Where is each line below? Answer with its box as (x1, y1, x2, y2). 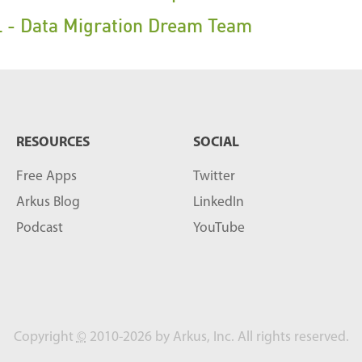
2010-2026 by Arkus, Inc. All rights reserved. (86, 330, 349, 344)
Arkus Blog (16, 196, 80, 209)
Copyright (13, 330, 77, 344)
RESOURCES (16, 136, 90, 149)
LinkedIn (193, 196, 244, 209)
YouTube (193, 221, 245, 235)
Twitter (193, 170, 235, 183)
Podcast (16, 221, 63, 235)
